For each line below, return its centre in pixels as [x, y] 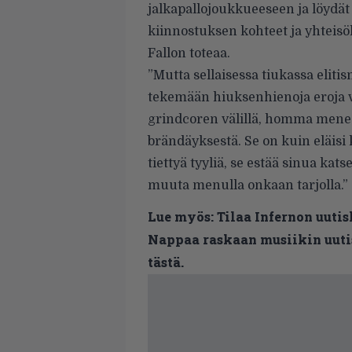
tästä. [166, 262]
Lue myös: [181, 216]
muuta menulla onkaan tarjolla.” [248, 185]
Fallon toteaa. [189, 53]
